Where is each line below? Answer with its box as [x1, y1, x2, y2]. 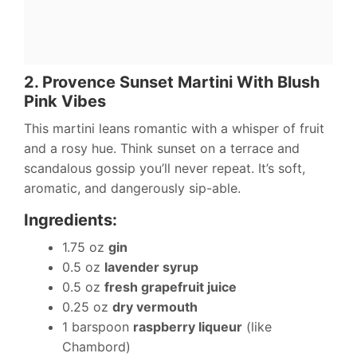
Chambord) [62, 339, 131, 355]
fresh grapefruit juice [104, 279, 237, 296]
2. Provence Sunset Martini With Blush [24, 73, 320, 92]
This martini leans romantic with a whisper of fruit [24, 120, 324, 137]
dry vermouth [112, 299, 198, 316]
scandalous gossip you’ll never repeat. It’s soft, [24, 160, 305, 177]
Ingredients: [24, 210, 117, 230]
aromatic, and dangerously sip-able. [24, 180, 241, 197]
